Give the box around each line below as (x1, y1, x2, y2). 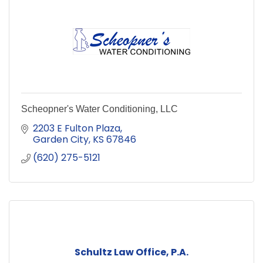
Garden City (33, 132, 89, 146)
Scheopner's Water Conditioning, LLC (21, 103, 178, 114)
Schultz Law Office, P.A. (75, 245, 188, 259)
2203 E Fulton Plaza (33, 121, 120, 135)
